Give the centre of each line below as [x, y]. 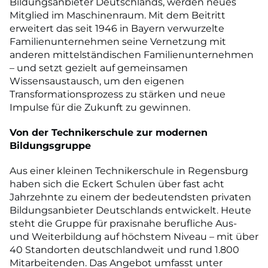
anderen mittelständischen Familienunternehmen [132, 54]
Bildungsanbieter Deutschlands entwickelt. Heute [130, 210]
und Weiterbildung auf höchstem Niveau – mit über [134, 236]
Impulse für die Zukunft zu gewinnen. [100, 107]
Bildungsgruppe [50, 145]
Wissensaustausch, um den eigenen [97, 81]
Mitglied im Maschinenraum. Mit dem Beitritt [118, 15]
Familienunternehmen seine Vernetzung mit [118, 41]
